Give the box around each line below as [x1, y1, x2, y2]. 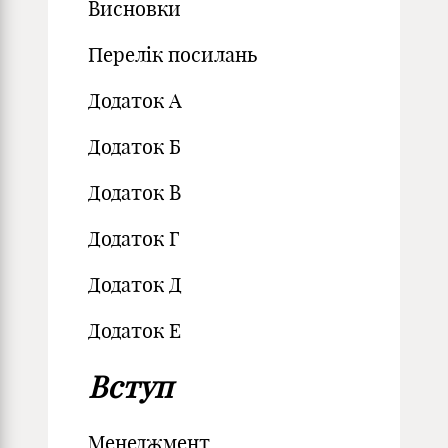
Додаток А [88, 88, 182, 113]
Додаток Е [88, 318, 181, 343]
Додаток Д [88, 272, 182, 297]
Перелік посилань [88, 42, 257, 67]
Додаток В [88, 180, 181, 205]
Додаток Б [88, 134, 181, 159]
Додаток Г [88, 226, 180, 251]
